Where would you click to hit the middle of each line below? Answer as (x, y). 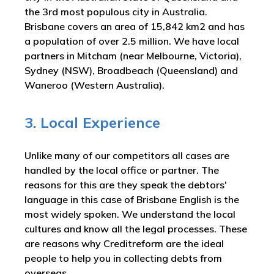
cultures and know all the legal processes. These (136, 229)
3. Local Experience (92, 122)
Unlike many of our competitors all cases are (127, 155)
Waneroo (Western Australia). (96, 85)
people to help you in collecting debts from (123, 258)
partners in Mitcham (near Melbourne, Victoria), (133, 56)
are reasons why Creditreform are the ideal (124, 243)
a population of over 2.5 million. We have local (132, 41)
